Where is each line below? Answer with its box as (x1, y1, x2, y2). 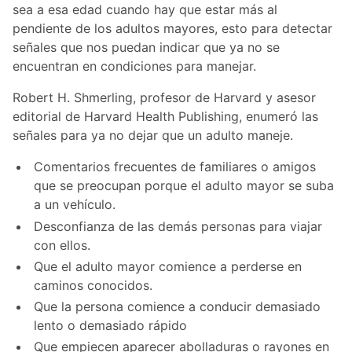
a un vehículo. (34, 196, 116, 213)
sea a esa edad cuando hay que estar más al (13, 2, 277, 18)
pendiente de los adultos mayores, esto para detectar (13, 20, 332, 37)
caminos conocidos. (34, 277, 153, 293)
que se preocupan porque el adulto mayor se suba (34, 178, 335, 194)
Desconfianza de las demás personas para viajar (34, 218, 323, 234)
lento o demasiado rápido (34, 317, 188, 333)
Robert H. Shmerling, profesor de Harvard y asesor (13, 90, 316, 106)
